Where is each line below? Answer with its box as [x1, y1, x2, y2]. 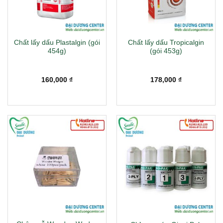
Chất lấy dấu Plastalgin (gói [14, 38, 100, 46]
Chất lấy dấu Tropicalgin [128, 38, 204, 46]
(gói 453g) [150, 47, 182, 55]
